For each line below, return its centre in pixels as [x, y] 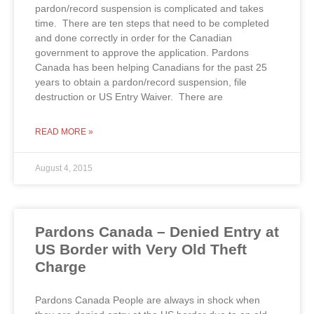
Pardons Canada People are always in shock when [148, 300]
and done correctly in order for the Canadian [134, 37]
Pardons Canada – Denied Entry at [157, 231]
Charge [61, 266]
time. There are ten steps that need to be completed [152, 23]
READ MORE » [64, 131]
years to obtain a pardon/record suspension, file [141, 82]
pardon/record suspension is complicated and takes [149, 8]
